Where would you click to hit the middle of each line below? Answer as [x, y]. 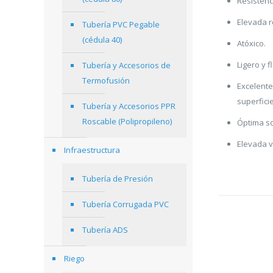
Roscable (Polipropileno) [127, 121]
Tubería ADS [105, 230]
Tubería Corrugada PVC [126, 204]
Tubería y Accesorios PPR [129, 106]
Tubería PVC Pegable [121, 24]
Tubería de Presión [118, 179]
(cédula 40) [102, 40]
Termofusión [106, 80]
